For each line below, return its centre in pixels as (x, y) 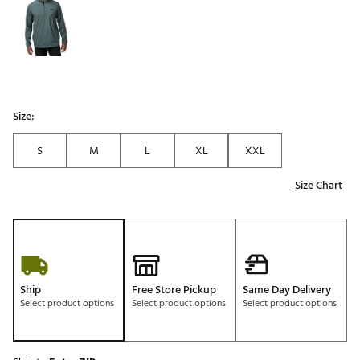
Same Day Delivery (287, 290)
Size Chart (319, 186)
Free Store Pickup (174, 290)
